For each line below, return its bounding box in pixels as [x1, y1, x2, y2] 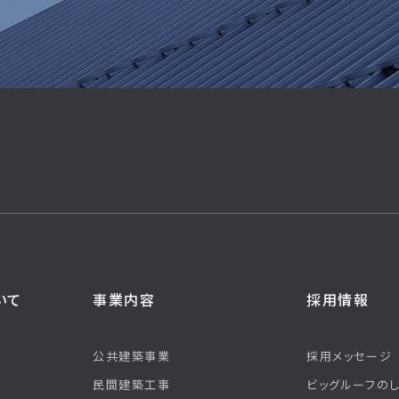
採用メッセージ [306, 347, 393, 364]
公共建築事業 [93, 347, 171, 364]
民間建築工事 [93, 376, 171, 393]
